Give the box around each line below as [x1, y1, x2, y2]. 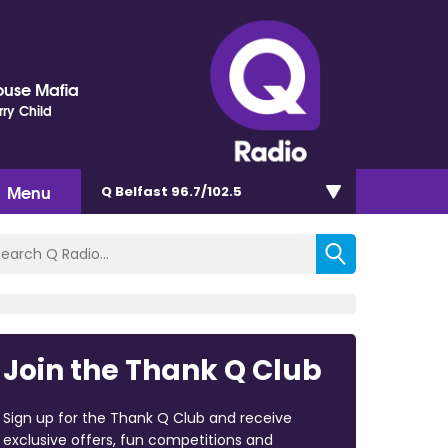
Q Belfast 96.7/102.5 [101, 181, 242, 201]
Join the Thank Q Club [2, 350, 322, 390]
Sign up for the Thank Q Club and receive [2, 407, 292, 428]
